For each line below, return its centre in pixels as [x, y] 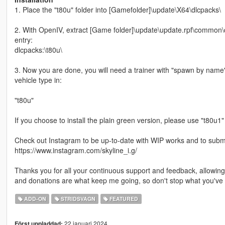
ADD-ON [35, 199]
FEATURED [123, 199]
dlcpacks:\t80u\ [38, 50]
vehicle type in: [38, 80]
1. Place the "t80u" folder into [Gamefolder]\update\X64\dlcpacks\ [118, 10]
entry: [23, 40]
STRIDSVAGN [77, 199]
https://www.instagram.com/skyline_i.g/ [76, 150]
